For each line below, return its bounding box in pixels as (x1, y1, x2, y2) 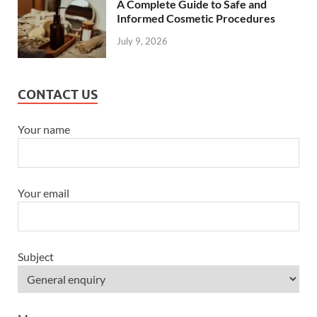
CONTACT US (18, 87, 98, 103)
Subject (18, 250, 54, 264)
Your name (18, 122, 70, 137)
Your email (18, 186, 69, 200)
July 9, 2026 (117, 35, 168, 47)
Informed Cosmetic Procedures (117, 11, 275, 25)
